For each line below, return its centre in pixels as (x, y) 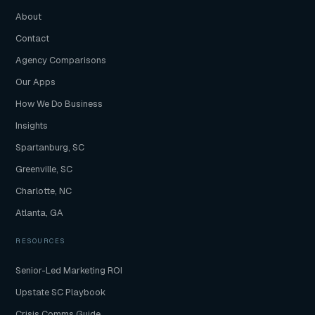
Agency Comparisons (61, 60)
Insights (32, 125)
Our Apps (36, 82)
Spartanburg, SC (50, 147)
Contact (33, 38)
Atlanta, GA (40, 212)
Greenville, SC (44, 169)
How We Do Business (59, 103)
